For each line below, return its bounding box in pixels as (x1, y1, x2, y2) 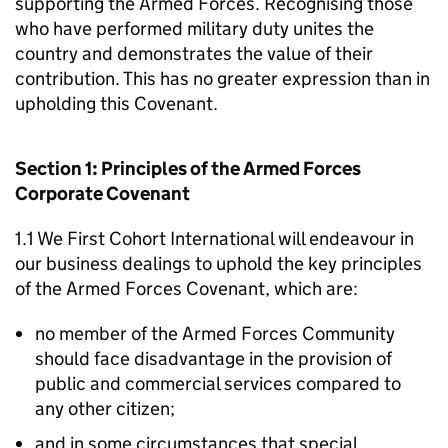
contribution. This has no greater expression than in (15, 67, 430, 90)
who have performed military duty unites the (15, 17, 374, 40)
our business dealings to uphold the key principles (15, 252, 422, 275)
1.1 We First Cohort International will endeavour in (15, 227, 414, 250)
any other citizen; (35, 397, 175, 420)
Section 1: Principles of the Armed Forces (15, 157, 361, 180)
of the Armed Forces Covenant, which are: (15, 277, 358, 300)
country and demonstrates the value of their (15, 42, 373, 65)
